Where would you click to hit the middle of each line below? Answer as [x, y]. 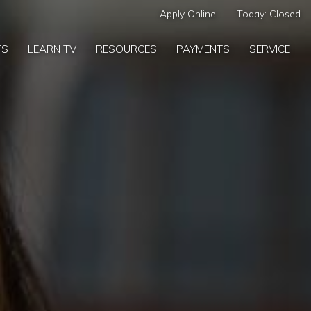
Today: [253, 13]
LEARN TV [52, 49]
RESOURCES [126, 49]
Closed [285, 13]
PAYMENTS [203, 49]
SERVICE [270, 49]
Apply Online [188, 13]
